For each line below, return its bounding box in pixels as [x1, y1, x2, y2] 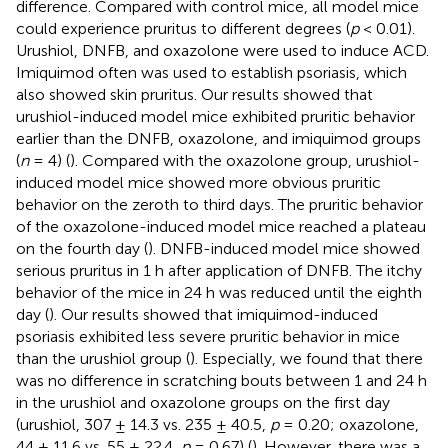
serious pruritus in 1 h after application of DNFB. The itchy [16, 260, 422, 280]
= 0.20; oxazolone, [279, 414, 419, 434]
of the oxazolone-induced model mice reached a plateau [16, 216, 426, 236]
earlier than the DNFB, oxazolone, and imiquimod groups [16, 128, 421, 148]
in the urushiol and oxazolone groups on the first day [16, 392, 390, 412]
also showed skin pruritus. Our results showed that [16, 84, 373, 104]
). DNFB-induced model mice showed [148, 238, 420, 258]
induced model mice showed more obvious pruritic [16, 172, 381, 192]
